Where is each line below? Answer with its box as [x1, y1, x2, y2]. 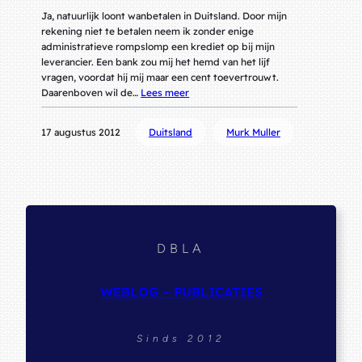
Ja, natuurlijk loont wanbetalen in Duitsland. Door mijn [41, 10, 288, 23]
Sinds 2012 [137, 332, 225, 344]
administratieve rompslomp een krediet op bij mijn [41, 40, 276, 53]
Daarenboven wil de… [41, 86, 141, 99]
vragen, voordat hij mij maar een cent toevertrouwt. [41, 71, 280, 84]
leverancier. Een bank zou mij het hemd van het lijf [41, 56, 271, 69]
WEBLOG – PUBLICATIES [99, 283, 263, 300]
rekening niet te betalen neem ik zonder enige [41, 25, 255, 38]
